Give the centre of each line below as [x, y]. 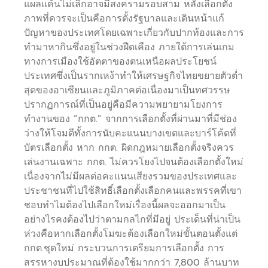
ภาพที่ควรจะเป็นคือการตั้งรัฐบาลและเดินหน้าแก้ [124, 19]
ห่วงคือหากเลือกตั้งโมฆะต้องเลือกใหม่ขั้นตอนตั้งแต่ [131, 234]
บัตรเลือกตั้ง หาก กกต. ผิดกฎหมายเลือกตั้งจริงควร [129, 148]
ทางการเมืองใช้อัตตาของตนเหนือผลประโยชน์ [120, 62]
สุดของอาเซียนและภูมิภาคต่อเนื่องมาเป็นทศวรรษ [127, 91]
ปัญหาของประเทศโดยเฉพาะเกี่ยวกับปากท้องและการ [134, 33]
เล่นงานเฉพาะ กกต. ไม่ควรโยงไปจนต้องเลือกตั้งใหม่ [134, 162]
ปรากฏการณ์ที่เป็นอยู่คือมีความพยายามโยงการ [123, 105]
